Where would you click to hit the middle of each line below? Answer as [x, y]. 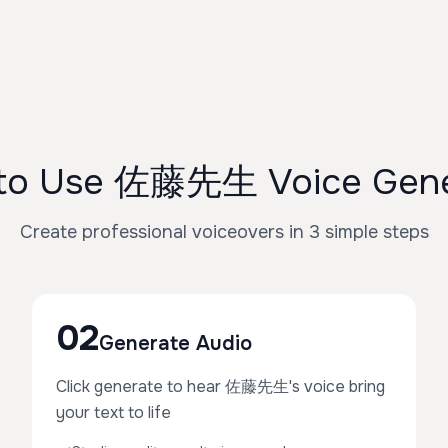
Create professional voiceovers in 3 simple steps [224, 232]
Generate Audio [175, 343]
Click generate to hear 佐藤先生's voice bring [220, 386]
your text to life [113, 412]
